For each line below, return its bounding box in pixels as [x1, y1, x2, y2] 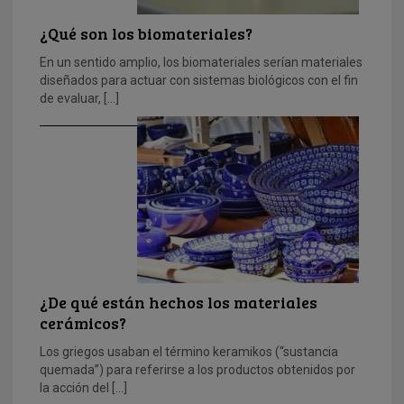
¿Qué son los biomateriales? [40, 23, 252, 45]
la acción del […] [40, 381, 127, 396]
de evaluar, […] [40, 91, 119, 106]
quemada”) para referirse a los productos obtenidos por [40, 363, 355, 378]
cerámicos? [40, 312, 126, 335]
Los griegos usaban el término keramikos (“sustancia [40, 344, 338, 360]
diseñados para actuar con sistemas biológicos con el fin [40, 73, 358, 88]
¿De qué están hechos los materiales [40, 291, 317, 314]
